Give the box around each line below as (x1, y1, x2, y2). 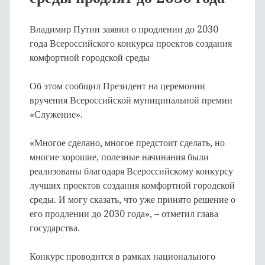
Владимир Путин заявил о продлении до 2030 (29, 24, 218, 35)
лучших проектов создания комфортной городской (29, 180, 235, 191)
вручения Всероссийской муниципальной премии (29, 95, 232, 106)
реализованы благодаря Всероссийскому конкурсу (29, 166, 233, 177)
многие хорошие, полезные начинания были (29, 151, 209, 163)
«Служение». (29, 109, 83, 120)
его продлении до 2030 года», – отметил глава (29, 208, 218, 219)
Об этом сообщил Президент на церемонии (29, 80, 205, 92)
